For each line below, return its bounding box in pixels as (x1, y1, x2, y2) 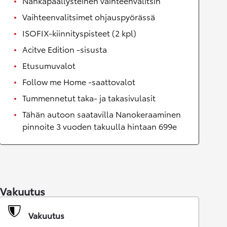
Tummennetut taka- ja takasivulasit (22, 92, 156, 103)
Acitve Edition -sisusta (22, 43, 107, 55)
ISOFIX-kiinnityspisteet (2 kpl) (22, 27, 136, 39)
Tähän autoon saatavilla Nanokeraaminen (22, 108, 181, 120)
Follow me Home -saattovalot (22, 75, 135, 87)
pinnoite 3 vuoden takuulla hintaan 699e (22, 120, 177, 132)
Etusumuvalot (22, 59, 75, 71)
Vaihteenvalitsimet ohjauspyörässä (22, 11, 155, 22)
